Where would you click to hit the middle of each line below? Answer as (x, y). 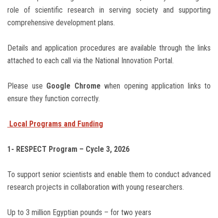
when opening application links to (155, 86)
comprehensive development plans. (61, 23)
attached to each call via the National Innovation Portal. (91, 61)
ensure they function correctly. (54, 99)
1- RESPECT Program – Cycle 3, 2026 (68, 149)
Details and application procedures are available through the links (109, 48)
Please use (27, 86)
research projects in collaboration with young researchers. (96, 187)
